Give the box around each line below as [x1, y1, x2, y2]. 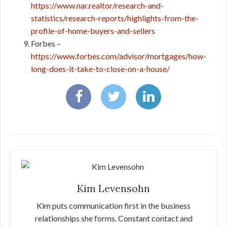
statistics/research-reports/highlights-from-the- [31, 13, 199, 23]
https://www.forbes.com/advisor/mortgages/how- [31, 51, 206, 61]
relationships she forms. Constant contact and [34, 213, 193, 223]
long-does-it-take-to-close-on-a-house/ [31, 64, 170, 73]
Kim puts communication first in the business [36, 201, 191, 210]
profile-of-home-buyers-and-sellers [31, 26, 155, 35]
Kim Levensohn [77, 182, 150, 195]
